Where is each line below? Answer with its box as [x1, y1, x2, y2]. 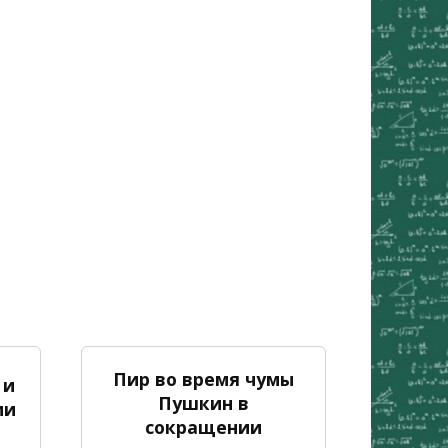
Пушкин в [158, 390, 249, 415]
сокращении [145, 414, 262, 439]
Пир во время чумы [113, 366, 294, 391]
